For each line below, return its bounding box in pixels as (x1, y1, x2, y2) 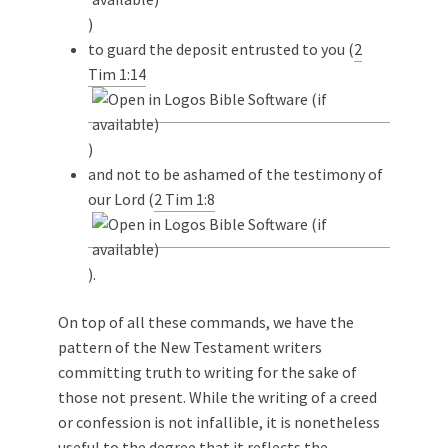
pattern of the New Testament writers (58, 336, 322, 357)
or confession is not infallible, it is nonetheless (58, 411, 380, 432)
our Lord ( (88, 188, 154, 209)
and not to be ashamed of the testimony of (88, 163, 383, 184)
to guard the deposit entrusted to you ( (88, 38, 354, 59)
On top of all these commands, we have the (58, 311, 354, 332)
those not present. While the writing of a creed (58, 386, 377, 407)
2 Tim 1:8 (154, 188, 215, 209)
